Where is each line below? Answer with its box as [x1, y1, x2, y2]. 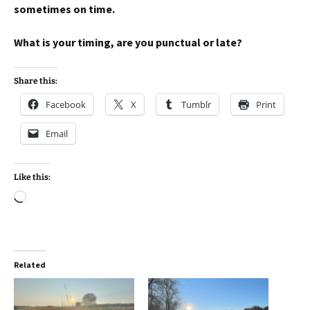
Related [14, 259, 46, 270]
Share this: [14, 75, 57, 86]
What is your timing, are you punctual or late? [14, 35, 242, 49]
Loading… [26, 190, 75, 205]
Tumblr [181, 98, 211, 111]
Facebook [46, 98, 86, 111]
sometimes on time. [14, 1, 115, 16]
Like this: [14, 172, 51, 182]
